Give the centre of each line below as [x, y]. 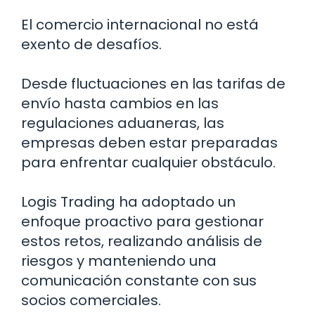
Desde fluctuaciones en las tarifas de [153, 84]
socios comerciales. [91, 301]
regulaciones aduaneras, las [123, 123]
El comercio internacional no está [140, 25]
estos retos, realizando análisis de [142, 242]
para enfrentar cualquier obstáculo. [148, 163]
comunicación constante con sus [139, 281]
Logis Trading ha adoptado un [128, 202]
